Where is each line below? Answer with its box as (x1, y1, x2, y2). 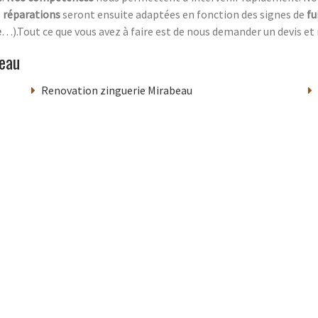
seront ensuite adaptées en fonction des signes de (60, 6, 307, 21)
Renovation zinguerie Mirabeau (41, 82, 192, 97)
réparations (3, 6, 60, 21)
